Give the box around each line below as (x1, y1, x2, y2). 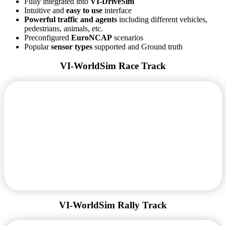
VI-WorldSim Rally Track (59, 199, 167, 210)
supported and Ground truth (94, 42, 183, 51)
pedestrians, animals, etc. (24, 24, 103, 33)
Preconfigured (24, 33, 71, 42)
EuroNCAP (71, 33, 114, 42)
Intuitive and (24, 6, 66, 15)
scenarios (114, 33, 143, 42)
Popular (24, 42, 51, 51)
